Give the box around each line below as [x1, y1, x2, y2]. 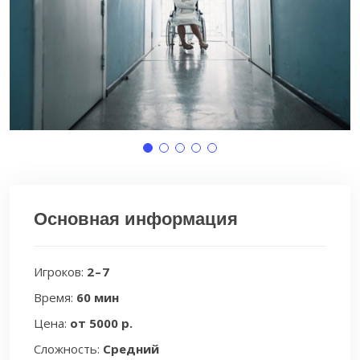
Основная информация [34, 209, 238, 229]
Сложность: [34, 341, 103, 357]
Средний [103, 341, 159, 357]
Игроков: [34, 264, 87, 280]
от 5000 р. [70, 315, 133, 331]
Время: [34, 289, 76, 305]
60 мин [76, 289, 119, 305]
